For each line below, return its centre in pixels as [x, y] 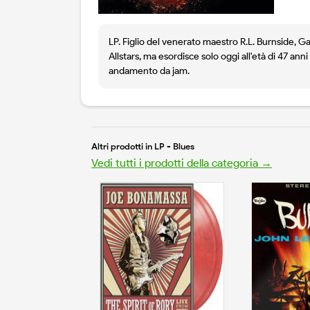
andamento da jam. [149, 71]
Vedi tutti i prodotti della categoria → [182, 163]
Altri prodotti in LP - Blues [143, 147]
